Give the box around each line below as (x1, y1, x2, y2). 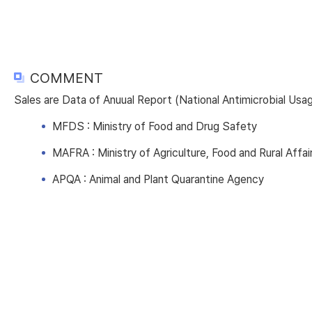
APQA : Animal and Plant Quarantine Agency (52, 173, 264, 186)
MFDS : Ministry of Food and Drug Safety (52, 120, 257, 133)
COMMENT (30, 70, 103, 86)
